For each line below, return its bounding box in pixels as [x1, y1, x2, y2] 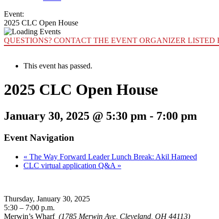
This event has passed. [23, 62, 92, 70]
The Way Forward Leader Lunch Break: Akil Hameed [27, 152, 197, 161]
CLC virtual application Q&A [23, 161, 117, 170]
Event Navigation [4, 132, 74, 143]
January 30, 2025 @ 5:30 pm [4, 109, 147, 122]
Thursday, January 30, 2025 [4, 194, 90, 203]
